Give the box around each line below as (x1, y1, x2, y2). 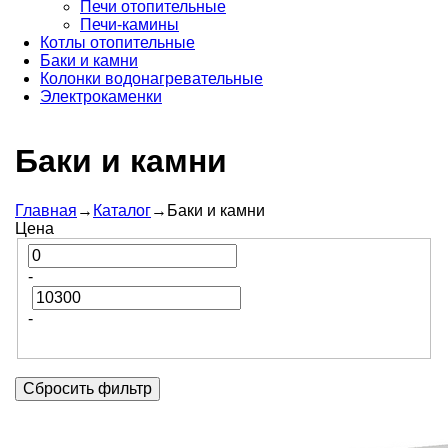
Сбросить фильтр (23, 380, 152, 398)
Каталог (93, 201, 151, 219)
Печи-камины (80, 16, 179, 33)
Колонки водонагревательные (40, 70, 263, 87)
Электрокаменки (40, 88, 162, 105)
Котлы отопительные (40, 34, 195, 51)
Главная (15, 201, 77, 219)
